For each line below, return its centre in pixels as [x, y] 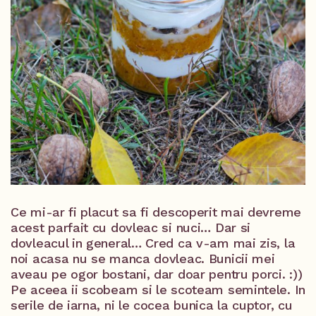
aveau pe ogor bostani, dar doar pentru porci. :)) [157, 274]
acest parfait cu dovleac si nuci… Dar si [131, 227]
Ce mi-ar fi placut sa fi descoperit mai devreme [156, 212]
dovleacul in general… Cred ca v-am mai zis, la [153, 243]
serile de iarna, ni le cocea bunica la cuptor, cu [152, 305]
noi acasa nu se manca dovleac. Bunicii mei [143, 259]
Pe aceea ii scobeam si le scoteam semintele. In [158, 290]
